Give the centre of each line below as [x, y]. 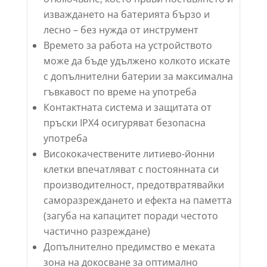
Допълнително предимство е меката [129, 246]
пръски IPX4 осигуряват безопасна [124, 122]
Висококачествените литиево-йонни [129, 153]
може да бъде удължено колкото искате [136, 60]
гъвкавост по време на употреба [120, 91]
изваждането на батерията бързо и [126, 14]
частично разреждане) [97, 231]
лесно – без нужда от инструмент [121, 30]
